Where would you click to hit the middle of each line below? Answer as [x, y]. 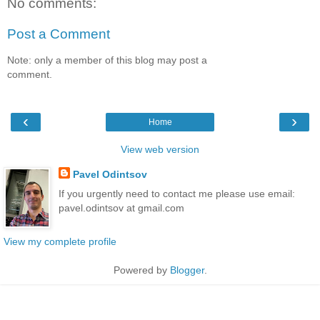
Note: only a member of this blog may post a [107, 60]
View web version [160, 149]
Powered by [141, 270]
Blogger [187, 270]
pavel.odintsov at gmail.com [121, 208]
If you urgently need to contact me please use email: [176, 194]
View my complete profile [60, 242]
